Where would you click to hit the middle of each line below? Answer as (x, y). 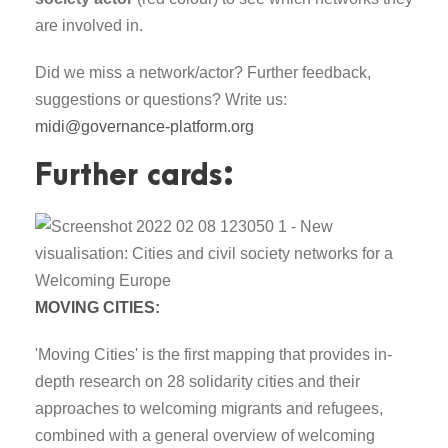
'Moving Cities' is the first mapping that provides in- (213, 354)
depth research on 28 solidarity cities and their (197, 381)
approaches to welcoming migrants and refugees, (209, 408)
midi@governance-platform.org (144, 126)
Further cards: (135, 175)
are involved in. (89, 25)
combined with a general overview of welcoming (205, 435)
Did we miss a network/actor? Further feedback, (203, 72)
